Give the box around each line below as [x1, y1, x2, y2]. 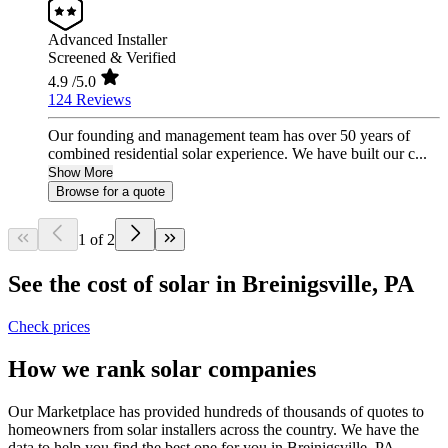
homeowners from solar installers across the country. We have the [8, 420, 419, 438]
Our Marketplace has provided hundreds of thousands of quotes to [8, 402, 424, 420]
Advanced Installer [48, 31, 167, 49]
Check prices [8, 318, 90, 336]
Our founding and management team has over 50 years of [48, 127, 410, 145]
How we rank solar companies [8, 356, 316, 383]
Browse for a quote [56, 184, 165, 200]
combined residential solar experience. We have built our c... [48, 145, 427, 163]
